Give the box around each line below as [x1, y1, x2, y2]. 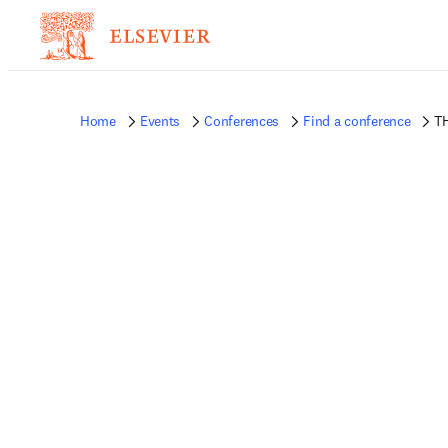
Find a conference [303, 112, 411, 130]
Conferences [204, 112, 280, 130]
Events [139, 112, 181, 130]
